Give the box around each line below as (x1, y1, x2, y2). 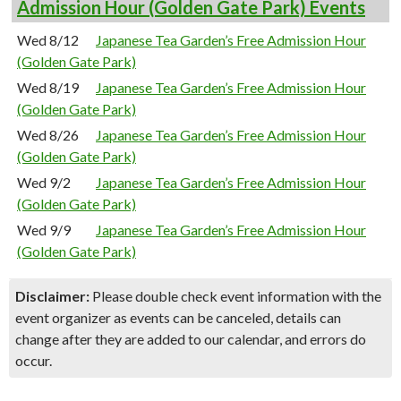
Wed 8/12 (17, 31, 79, 48)
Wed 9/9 (17, 221, 71, 238)
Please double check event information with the (90, 287, 381, 304)
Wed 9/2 (17, 174, 71, 191)
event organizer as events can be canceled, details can (15, 309, 341, 326)
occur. (15, 352, 52, 369)
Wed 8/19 (17, 79, 79, 96)
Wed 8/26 (17, 126, 79, 143)
